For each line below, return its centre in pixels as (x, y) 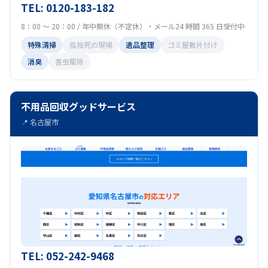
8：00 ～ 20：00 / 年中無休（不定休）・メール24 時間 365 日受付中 (133, 26)
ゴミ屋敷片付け (193, 45)
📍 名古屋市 (40, 122)
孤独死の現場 (91, 45)
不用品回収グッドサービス (78, 106)
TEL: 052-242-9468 (68, 256)
